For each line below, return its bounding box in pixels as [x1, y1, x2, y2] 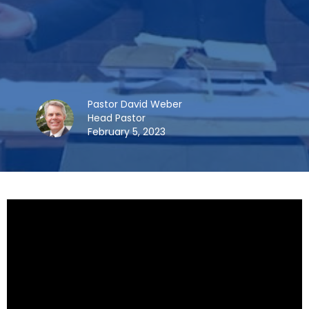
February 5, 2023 [87, 124, 166, 139]
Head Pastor [87, 110, 146, 125]
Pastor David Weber [87, 97, 182, 111]
